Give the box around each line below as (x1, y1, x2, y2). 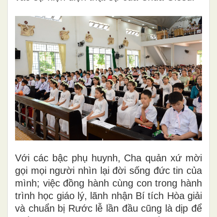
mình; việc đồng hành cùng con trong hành (15, 177, 202, 188)
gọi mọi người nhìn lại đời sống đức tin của (15, 165, 202, 176)
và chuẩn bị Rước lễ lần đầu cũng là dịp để (15, 202, 202, 214)
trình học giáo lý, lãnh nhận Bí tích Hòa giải (15, 190, 202, 201)
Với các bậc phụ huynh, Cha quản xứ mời (15, 152, 202, 163)
